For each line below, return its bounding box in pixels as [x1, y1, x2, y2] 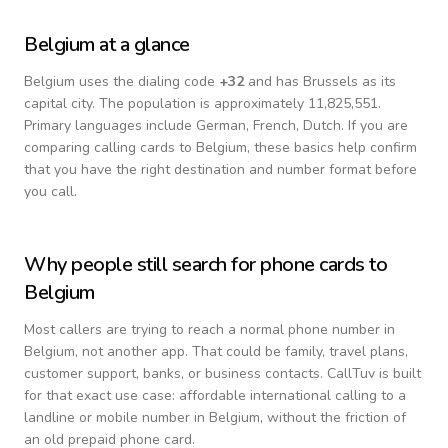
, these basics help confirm [247, 138, 417, 157]
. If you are [341, 116, 408, 135]
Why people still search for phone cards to [24, 251, 387, 278]
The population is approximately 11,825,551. [99, 94, 381, 113]
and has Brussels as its [244, 72, 396, 91]
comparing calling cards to [24, 138, 196, 157]
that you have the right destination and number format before [24, 160, 417, 179]
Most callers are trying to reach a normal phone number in [24, 320, 395, 339]
